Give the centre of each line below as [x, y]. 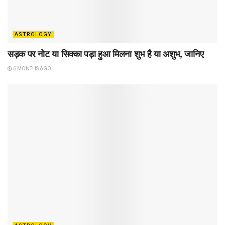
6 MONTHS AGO [32, 69]
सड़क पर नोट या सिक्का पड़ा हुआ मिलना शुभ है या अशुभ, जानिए [106, 54]
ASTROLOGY [33, 35]
